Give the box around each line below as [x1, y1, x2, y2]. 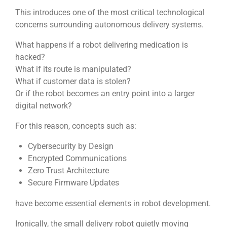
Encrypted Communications [27, 154, 127, 164]
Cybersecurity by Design [27, 141, 113, 152]
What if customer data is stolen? [15, 76, 131, 86]
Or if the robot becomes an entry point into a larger [15, 88, 195, 98]
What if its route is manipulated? [15, 64, 131, 74]
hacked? [15, 52, 45, 62]
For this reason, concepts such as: [15, 121, 136, 131]
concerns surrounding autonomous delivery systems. [15, 19, 204, 29]
